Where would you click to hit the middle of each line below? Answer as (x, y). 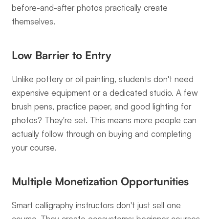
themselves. (33, 21)
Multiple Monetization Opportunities (100, 181)
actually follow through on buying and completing (102, 134)
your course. (34, 147)
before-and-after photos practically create (90, 8)
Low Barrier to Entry (62, 55)
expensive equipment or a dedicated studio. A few (105, 93)
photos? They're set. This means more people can (104, 120)
